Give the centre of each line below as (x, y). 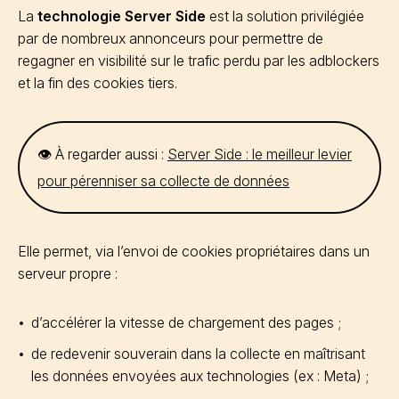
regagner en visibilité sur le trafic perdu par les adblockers (199, 60)
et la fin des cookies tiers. (99, 82)
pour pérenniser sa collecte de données (163, 180)
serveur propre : (69, 273)
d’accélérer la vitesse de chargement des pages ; (186, 322)
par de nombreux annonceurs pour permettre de (171, 38)
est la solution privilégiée (285, 16)
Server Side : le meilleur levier (260, 154)
